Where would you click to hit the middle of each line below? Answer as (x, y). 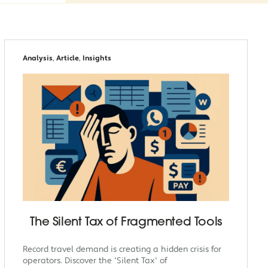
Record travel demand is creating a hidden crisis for (122, 250)
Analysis (38, 59)
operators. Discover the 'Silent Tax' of (95, 261)
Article (68, 59)
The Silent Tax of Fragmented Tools (126, 223)
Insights (97, 59)
